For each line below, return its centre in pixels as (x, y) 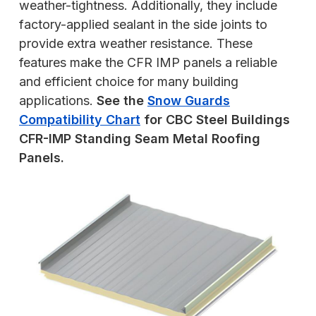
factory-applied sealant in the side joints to (143, 24)
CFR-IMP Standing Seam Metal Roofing (140, 138)
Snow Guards (189, 100)
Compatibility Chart (80, 119)
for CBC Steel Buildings (215, 119)
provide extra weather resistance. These (136, 43)
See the (122, 100)
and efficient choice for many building (129, 81)
